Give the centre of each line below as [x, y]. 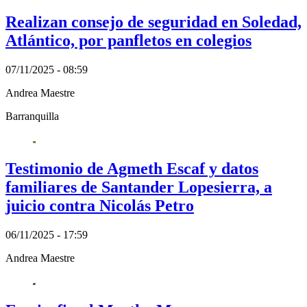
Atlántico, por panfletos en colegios [128, 41]
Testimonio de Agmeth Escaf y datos [132, 168]
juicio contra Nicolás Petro [100, 205]
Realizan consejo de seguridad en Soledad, [153, 22]
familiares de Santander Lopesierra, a [139, 187]
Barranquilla [32, 116]
